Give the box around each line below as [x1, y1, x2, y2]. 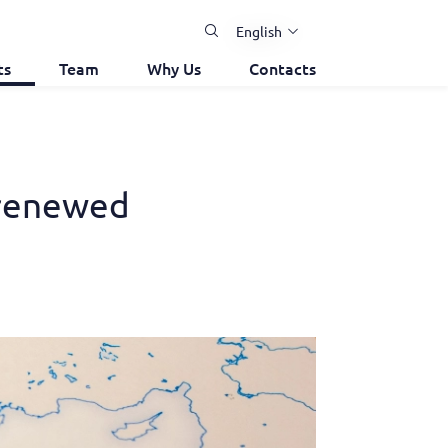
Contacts [249, 57, 316, 79]
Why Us [147, 57, 201, 79]
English [236, 22, 282, 40]
